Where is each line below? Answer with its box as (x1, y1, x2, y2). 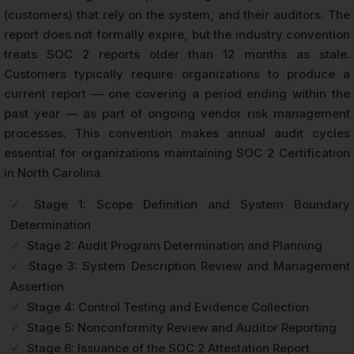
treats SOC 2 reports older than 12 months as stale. (4, 46, 350, 62)
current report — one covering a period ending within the (4, 85, 350, 101)
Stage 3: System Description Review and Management (28, 258, 351, 273)
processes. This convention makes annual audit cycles (4, 125, 350, 141)
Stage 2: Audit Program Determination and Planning (27, 237, 322, 253)
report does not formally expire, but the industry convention (4, 26, 350, 42)
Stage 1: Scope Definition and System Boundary (34, 196, 350, 212)
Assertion (10, 278, 64, 294)
